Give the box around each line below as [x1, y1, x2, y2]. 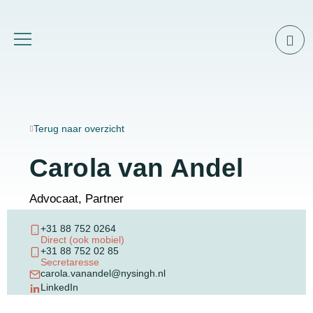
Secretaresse [41, 256, 99, 268]
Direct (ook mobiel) [41, 234, 124, 245]
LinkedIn [41, 282, 78, 293]
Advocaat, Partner [29, 192, 124, 205]
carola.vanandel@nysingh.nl [41, 268, 166, 279]
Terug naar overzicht [34, 123, 124, 134]
